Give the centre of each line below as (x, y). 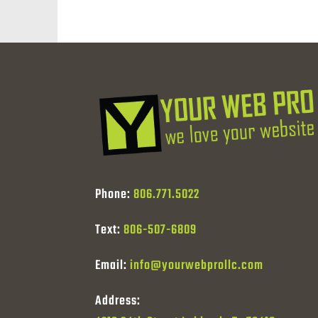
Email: (113, 266)
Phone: (115, 195)
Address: (118, 302)
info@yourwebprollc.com (197, 266)
